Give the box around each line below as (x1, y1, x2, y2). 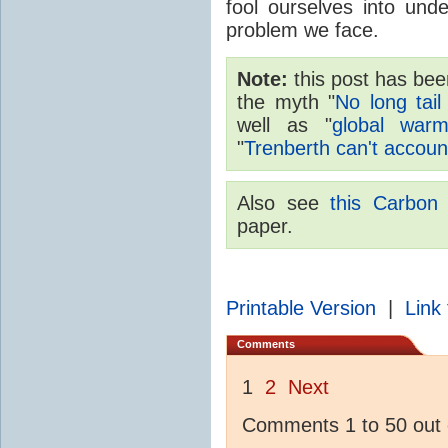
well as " (237, 114, 332, 137)
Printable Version (226, 297, 376, 320)
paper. (237, 215, 293, 238)
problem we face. (226, 19, 379, 42)
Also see (237, 192, 331, 215)
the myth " (237, 91, 336, 114)
